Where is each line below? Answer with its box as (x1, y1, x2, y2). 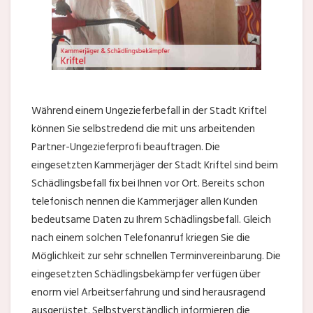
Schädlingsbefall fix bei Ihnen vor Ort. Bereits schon (31, 175, 265, 192)
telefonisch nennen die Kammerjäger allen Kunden (31, 193, 258, 210)
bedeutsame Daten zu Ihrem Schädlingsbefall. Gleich (31, 211, 271, 228)
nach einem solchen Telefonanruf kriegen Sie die (31, 229, 250, 247)
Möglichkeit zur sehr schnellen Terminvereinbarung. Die (31, 247, 281, 265)
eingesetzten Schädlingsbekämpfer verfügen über (31, 265, 261, 283)
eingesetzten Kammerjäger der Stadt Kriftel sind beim (31, 156, 278, 174)
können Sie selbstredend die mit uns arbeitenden (31, 120, 255, 138)
